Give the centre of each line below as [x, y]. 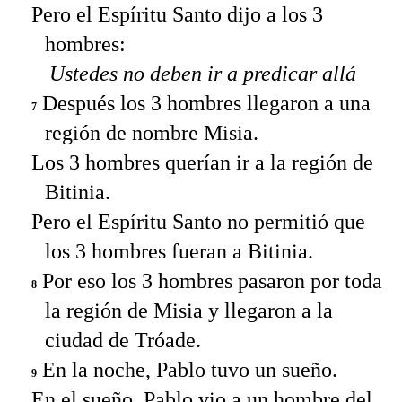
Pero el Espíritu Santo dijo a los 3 [177, 14]
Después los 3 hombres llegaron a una [204, 103]
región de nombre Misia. [152, 132]
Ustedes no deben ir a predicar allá [203, 73]
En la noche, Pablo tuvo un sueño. [187, 369]
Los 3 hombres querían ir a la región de [202, 162]
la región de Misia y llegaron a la [189, 310]
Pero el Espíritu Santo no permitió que [198, 221]
